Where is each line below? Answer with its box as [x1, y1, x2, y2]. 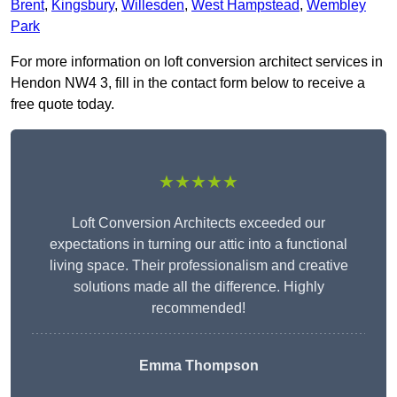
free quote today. [11, 97, 114, 113]
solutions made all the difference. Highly [73, 279, 324, 295]
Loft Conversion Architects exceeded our [72, 215, 325, 231]
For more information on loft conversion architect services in [11, 54, 383, 70]
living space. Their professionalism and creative [49, 258, 348, 274]
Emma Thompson [138, 358, 259, 374]
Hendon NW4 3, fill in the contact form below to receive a [11, 75, 365, 91]
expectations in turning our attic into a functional [50, 237, 347, 253]
